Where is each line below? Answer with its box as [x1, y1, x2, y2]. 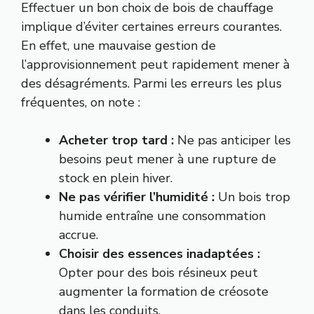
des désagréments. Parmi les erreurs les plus [21, 75, 282, 93]
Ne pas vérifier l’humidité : [59, 189, 214, 206]
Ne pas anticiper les [174, 132, 291, 149]
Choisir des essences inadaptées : [59, 245, 260, 263]
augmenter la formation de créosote [59, 283, 268, 301]
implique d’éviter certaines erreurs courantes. [21, 18, 282, 36]
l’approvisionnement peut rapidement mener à [21, 56, 289, 74]
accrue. [59, 226, 98, 244]
